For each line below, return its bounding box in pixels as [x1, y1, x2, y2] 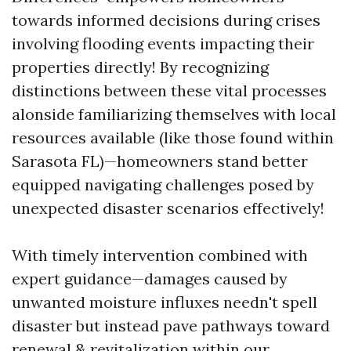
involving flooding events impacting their [12, 34, 314, 54]
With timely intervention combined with [12, 245, 308, 266]
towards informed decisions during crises [12, 10, 320, 31]
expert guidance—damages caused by [12, 269, 288, 289]
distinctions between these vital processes [12, 81, 327, 101]
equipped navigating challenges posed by [12, 175, 314, 195]
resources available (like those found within [12, 128, 334, 148]
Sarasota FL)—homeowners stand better [12, 151, 308, 172]
